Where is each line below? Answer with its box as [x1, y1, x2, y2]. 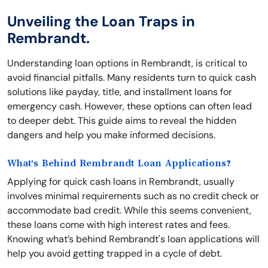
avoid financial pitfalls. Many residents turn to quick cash [7, 71, 256, 84]
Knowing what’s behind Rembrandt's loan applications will [7, 233, 260, 245]
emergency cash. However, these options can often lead [7, 100, 252, 112]
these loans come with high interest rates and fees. [7, 218, 230, 231]
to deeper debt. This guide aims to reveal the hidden [7, 114, 236, 127]
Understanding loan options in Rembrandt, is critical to [7, 57, 247, 69]
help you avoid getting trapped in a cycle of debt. [7, 247, 222, 260]
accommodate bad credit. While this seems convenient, [7, 204, 251, 217]
